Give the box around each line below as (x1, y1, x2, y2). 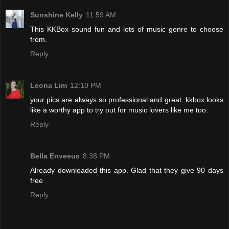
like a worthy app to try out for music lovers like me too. (30, 106, 208, 114)
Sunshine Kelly (30, 11, 83, 19)
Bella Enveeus (30, 152, 80, 161)
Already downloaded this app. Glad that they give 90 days (30, 166, 223, 175)
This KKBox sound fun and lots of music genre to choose (30, 25, 223, 34)
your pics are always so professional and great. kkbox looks (30, 96, 223, 104)
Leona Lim (30, 81, 67, 90)
